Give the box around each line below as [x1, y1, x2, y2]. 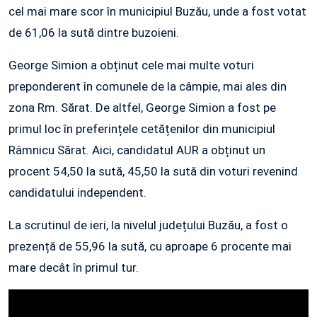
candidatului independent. [8, 185, 146, 200]
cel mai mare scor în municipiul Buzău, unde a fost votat [8, 4, 306, 19]
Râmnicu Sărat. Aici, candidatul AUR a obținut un [8, 143, 265, 158]
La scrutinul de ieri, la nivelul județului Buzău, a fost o [8, 218, 288, 233]
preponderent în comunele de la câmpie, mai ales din [8, 79, 287, 94]
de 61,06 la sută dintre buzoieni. [8, 25, 179, 40]
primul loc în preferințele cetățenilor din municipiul [8, 122, 275, 137]
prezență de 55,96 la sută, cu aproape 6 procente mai [8, 239, 292, 254]
